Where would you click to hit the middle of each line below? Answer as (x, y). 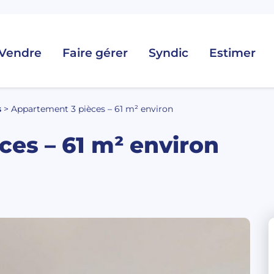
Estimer (232, 53)
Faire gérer (95, 53)
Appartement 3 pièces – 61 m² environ (92, 109)
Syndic (168, 53)
